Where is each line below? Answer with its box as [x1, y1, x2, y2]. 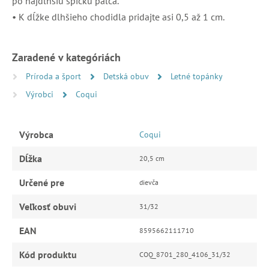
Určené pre [19, 176, 64, 189]
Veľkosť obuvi [19, 200, 76, 213]
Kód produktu [19, 248, 77, 261]
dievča [139, 177, 159, 187]
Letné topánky [171, 70, 223, 82]
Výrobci [26, 88, 56, 100]
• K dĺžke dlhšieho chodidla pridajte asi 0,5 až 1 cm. [12, 10, 225, 23]
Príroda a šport [26, 70, 83, 82]
